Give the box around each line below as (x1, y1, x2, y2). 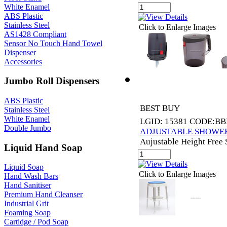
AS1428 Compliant (4, 29, 66, 39)
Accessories (4, 57, 42, 66)
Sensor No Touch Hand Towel (4, 39, 102, 48)
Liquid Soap (4, 163, 44, 172)
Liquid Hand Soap (4, 142, 83, 153)
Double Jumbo (4, 123, 51, 132)
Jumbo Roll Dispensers (4, 75, 99, 87)
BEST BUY (140, 103, 180, 113)
